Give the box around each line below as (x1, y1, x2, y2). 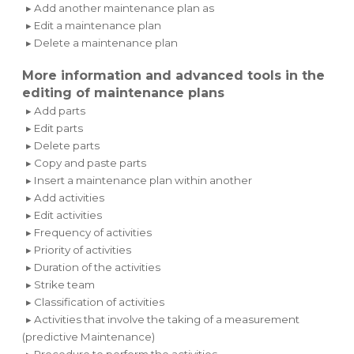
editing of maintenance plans (22, 85, 225, 100)
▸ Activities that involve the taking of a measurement (26, 312, 300, 326)
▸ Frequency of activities (26, 225, 153, 239)
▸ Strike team (26, 277, 96, 291)
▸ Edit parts (26, 121, 84, 134)
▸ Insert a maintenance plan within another (26, 173, 253, 186)
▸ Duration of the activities (26, 260, 161, 273)
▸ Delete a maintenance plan (26, 36, 179, 49)
